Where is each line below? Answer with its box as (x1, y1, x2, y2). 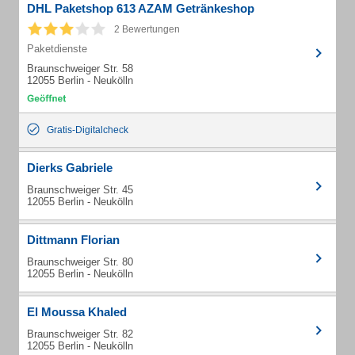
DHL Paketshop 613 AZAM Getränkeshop (27, 2, 254, 15)
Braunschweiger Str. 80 (27, 256, 133, 268)
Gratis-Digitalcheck (47, 124, 128, 136)
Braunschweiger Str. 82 (27, 328, 133, 340)
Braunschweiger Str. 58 (27, 63, 133, 74)
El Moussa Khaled (27, 305, 127, 319)
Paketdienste (27, 43, 87, 55)
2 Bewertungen (114, 24, 180, 35)
